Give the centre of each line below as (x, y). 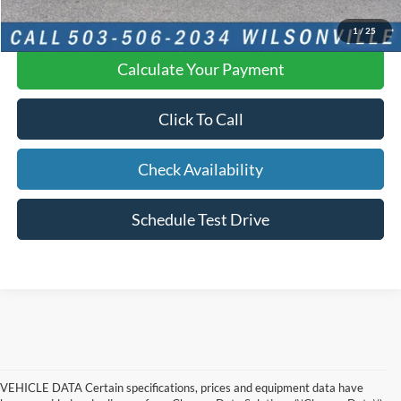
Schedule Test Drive (201, 220)
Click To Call (200, 119)
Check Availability (201, 170)
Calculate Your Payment (200, 69)
